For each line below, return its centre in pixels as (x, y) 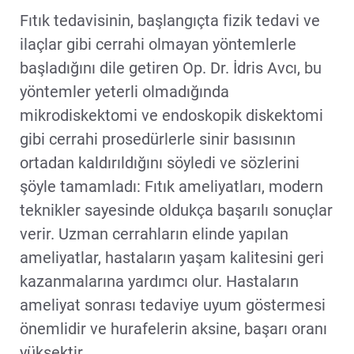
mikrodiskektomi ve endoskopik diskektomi (171, 115)
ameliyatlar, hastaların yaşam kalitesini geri (172, 257)
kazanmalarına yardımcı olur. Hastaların (159, 281)
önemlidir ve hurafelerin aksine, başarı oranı (173, 328)
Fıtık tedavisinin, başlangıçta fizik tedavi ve (170, 20)
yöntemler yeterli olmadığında (124, 91)
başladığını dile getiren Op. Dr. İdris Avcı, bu (171, 68)
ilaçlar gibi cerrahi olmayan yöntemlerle (158, 44)
